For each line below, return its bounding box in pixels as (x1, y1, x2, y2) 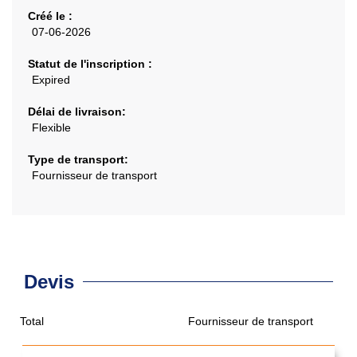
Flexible (32, 120, 71, 134)
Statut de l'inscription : (28, 57, 152, 70)
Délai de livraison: (28, 104, 126, 118)
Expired (32, 73, 70, 86)
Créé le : (28, 9, 73, 22)
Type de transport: (28, 152, 128, 166)
